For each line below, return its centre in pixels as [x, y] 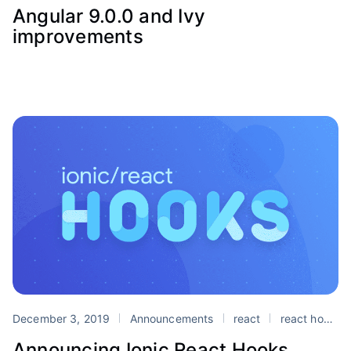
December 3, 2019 [63, 319]
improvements [78, 36]
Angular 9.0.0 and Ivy [109, 16]
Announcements [172, 319]
